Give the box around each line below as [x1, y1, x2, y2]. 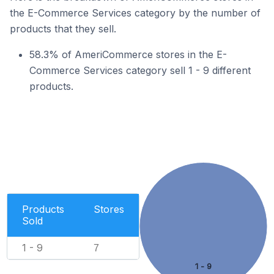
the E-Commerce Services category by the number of [10, 7, 261, 19]
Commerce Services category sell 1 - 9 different [29, 64, 251, 76]
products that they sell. [10, 23, 116, 35]
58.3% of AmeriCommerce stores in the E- [29, 48, 227, 61]
